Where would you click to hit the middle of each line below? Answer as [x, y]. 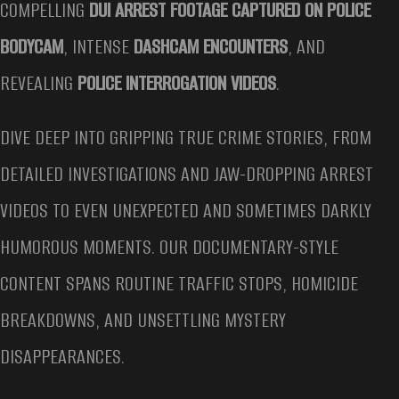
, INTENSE [98, 47]
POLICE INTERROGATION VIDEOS [177, 84]
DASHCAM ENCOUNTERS [211, 47]
